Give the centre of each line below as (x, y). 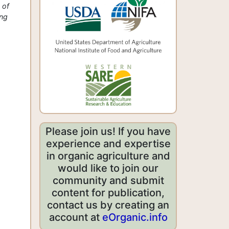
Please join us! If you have (108, 132)
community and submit (108, 181)
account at (75, 217)
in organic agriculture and (108, 156)
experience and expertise (108, 144)
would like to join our (108, 168)
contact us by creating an (108, 205)
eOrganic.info (135, 217)
